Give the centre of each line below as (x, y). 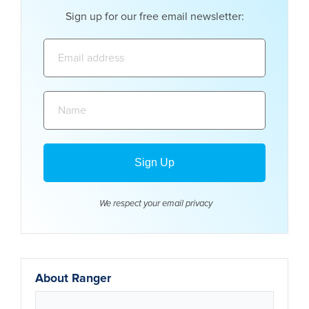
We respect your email (141, 203)
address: (173, 60)
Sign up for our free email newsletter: (154, 16)
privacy (199, 203)
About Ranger (73, 278)
